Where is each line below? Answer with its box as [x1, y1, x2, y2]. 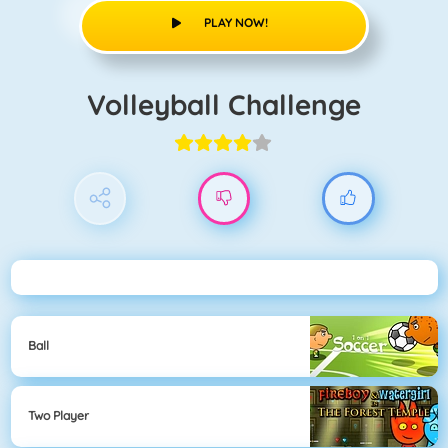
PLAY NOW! [203, 14, 268, 30]
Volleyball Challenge [105, 86, 361, 122]
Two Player [28, 408, 89, 424]
